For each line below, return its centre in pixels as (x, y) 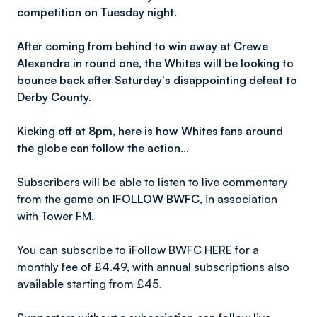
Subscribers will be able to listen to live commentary (152, 182)
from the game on (65, 199)
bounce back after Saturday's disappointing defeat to (157, 80)
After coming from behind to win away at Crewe (143, 46)
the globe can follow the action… (104, 148)
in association (241, 199)
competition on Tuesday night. (97, 12)
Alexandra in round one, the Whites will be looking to (155, 63)
